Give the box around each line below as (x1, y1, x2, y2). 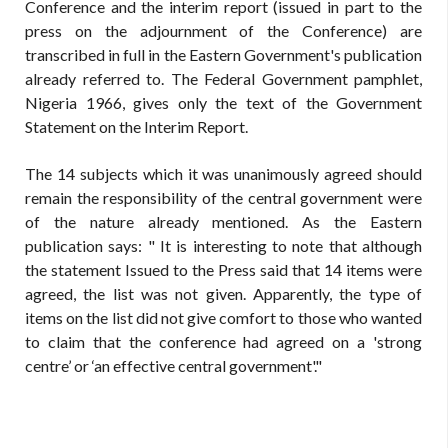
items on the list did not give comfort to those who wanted (25, 308, 422, 327)
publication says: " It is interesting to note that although (25, 236, 422, 255)
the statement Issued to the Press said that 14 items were (25, 260, 422, 279)
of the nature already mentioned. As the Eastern (25, 212, 422, 231)
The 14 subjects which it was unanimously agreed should (25, 164, 422, 183)
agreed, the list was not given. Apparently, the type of (25, 284, 422, 303)
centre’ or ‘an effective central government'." (25, 356, 322, 375)
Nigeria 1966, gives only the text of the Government (25, 93, 422, 112)
